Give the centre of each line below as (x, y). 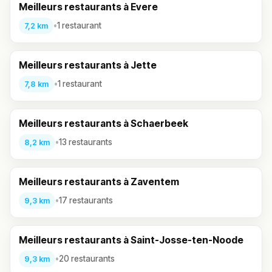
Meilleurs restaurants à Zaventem (99, 182)
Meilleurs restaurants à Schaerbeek (104, 123)
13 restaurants (86, 142)
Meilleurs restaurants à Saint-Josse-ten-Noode (131, 240)
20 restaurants (87, 259)
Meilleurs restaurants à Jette (88, 65)
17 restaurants (86, 201)
